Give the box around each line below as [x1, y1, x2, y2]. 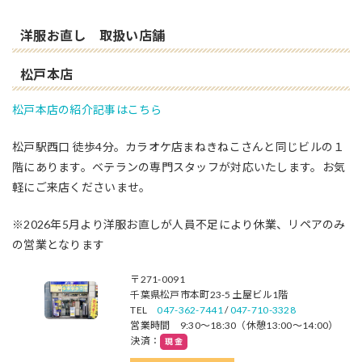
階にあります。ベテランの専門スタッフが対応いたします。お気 [12, 160, 346, 175]
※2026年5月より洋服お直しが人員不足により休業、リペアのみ [12, 217, 346, 232]
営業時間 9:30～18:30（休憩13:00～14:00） [130, 319, 339, 332]
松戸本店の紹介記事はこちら [12, 103, 162, 117]
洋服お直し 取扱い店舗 [20, 27, 166, 43]
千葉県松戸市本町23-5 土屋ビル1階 [130, 288, 288, 301]
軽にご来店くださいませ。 [12, 180, 151, 195]
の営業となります [12, 238, 105, 252]
